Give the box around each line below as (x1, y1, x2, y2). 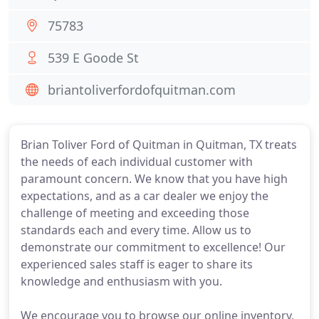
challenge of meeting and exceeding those (21, 205, 249, 221)
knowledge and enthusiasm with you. (21, 273, 222, 289)
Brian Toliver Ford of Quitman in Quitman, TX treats (21, 137, 297, 152)
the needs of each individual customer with (21, 154, 253, 169)
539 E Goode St (48, 49, 139, 66)
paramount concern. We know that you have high (21, 171, 288, 187)
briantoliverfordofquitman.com (48, 81, 236, 98)
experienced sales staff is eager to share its (21, 256, 253, 272)
